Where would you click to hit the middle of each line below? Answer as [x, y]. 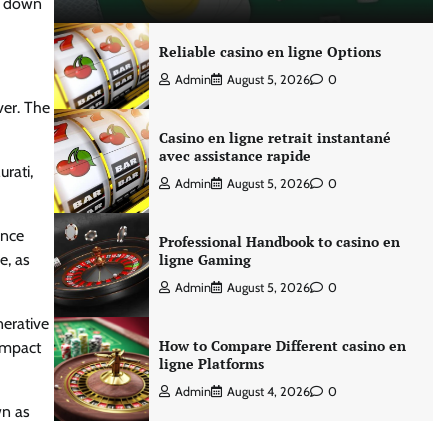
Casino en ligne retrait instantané [274, 137]
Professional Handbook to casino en [279, 241]
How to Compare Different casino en [282, 345]
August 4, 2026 [268, 391]
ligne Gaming [204, 259]
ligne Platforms [211, 363]
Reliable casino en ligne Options [269, 51]
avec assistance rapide [234, 155]
